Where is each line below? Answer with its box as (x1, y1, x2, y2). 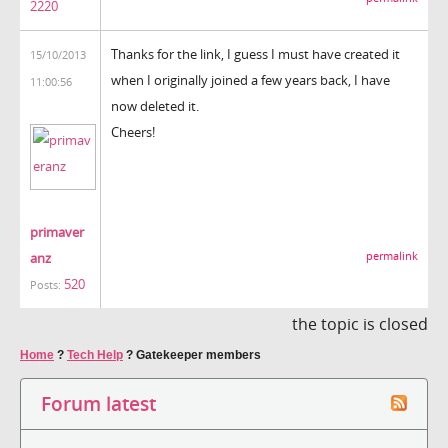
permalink (366, 248, 418, 263)
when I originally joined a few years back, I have (111, 70, 390, 89)
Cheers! (111, 122, 155, 141)
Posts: (30, 277, 61, 292)
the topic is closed (292, 312, 428, 335)
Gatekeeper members (136, 347, 261, 362)
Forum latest (41, 390, 156, 416)
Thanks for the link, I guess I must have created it (111, 44, 400, 63)
